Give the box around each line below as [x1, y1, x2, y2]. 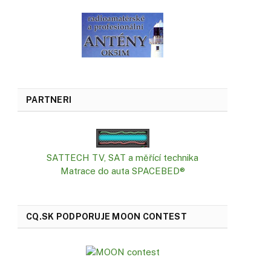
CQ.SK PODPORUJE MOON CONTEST [26, 212, 187, 222]
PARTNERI [26, 95, 72, 105]
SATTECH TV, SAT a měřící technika [47, 152, 198, 163]
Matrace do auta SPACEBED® [60, 166, 185, 177]
